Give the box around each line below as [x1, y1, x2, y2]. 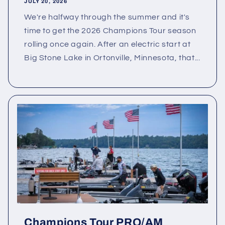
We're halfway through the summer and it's [24, 13, 190, 22]
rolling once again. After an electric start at [24, 40, 191, 49]
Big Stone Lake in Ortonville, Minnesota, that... [24, 54, 200, 62]
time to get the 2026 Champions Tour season [24, 27, 196, 35]
